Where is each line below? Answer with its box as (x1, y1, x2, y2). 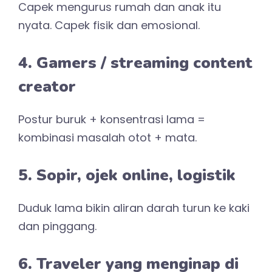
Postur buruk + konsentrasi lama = (18, 111, 205, 127)
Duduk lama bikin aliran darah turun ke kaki (18, 200, 250, 216)
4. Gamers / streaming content (18, 52, 253, 73)
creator (18, 75, 76, 97)
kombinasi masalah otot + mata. (18, 129, 197, 145)
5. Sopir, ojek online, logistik (18, 164, 236, 186)
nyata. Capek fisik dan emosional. (18, 17, 200, 33)
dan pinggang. (18, 218, 97, 234)
